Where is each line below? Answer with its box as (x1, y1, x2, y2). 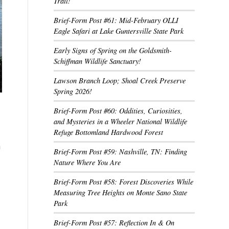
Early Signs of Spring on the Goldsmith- (54, 45, 172, 55)
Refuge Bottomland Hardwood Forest (54, 127, 164, 137)
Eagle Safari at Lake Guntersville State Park (54, 26, 184, 36)
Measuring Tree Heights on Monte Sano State (54, 188, 188, 197)
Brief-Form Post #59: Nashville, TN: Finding (54, 147, 188, 156)
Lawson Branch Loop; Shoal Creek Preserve (54, 76, 186, 85)
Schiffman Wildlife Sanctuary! (54, 56, 142, 66)
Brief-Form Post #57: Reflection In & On (54, 218, 175, 227)
